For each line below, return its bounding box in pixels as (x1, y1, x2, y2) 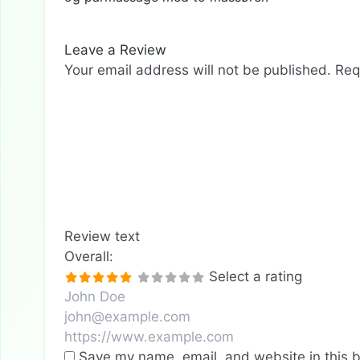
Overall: (64, 247, 113, 264)
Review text (64, 227, 140, 244)
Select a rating (209, 268, 302, 284)
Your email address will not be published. (64, 61, 331, 78)
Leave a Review (64, 41, 166, 58)
